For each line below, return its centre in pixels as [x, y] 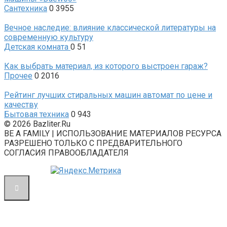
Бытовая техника [36, 115]
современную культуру [49, 37]
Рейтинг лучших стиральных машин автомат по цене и [108, 95]
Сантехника [26, 9]
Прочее [18, 76]
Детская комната [37, 47]
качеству [21, 105]
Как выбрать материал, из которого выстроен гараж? [106, 66]
